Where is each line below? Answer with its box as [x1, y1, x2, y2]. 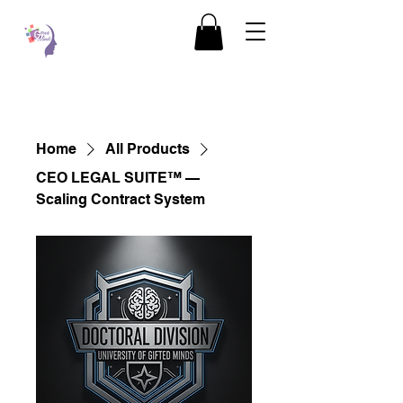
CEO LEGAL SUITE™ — [36, 169, 200, 186]
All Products [105, 140, 190, 157]
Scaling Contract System [36, 191, 205, 208]
